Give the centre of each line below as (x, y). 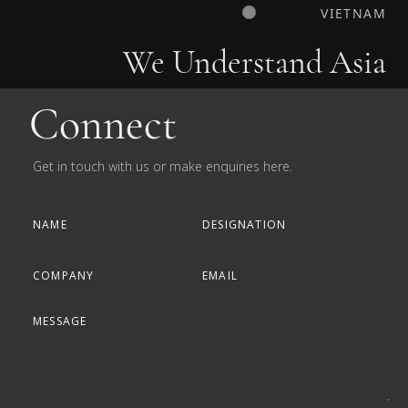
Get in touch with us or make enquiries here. (163, 166)
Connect (103, 124)
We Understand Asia (255, 62)
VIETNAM (353, 13)
